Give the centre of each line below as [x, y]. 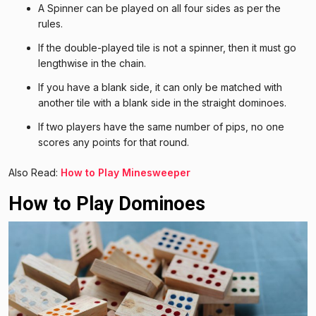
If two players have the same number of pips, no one [161, 126]
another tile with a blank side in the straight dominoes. [162, 102]
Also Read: [35, 172]
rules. [52, 23]
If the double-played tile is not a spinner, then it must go [167, 47]
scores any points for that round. [114, 142]
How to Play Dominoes [107, 203]
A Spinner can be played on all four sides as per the [159, 8]
